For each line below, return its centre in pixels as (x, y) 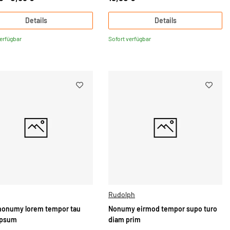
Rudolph (122, 194)
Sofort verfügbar (130, 39)
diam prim (124, 220)
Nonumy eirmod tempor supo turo (163, 209)
